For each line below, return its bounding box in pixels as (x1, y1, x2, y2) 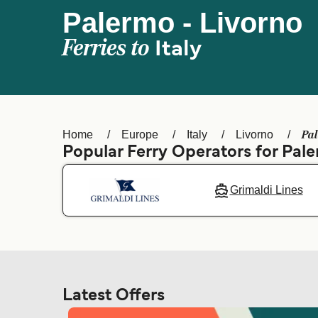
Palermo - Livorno (62, 7, 302, 38)
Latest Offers (62, 288, 165, 304)
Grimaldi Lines (229, 184, 303, 196)
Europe (121, 128, 158, 141)
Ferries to (62, 35, 155, 62)
